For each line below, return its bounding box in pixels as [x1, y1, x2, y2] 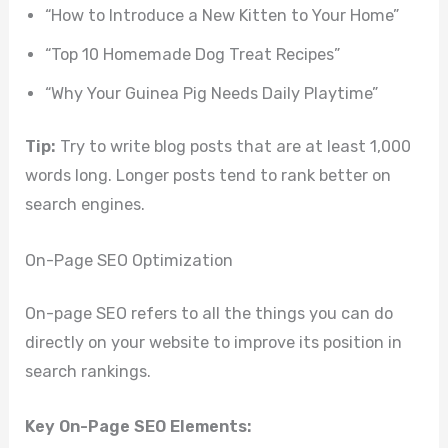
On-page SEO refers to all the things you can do [25, 304, 394, 324]
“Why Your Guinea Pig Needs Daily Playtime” [45, 83, 379, 103]
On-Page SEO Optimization [25, 250, 234, 270]
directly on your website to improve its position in [25, 333, 403, 353]
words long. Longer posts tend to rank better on [25, 166, 392, 186]
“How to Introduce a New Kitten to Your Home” [45, 5, 400, 25]
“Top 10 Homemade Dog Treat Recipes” [45, 44, 341, 64]
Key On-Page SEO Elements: [25, 417, 253, 437]
